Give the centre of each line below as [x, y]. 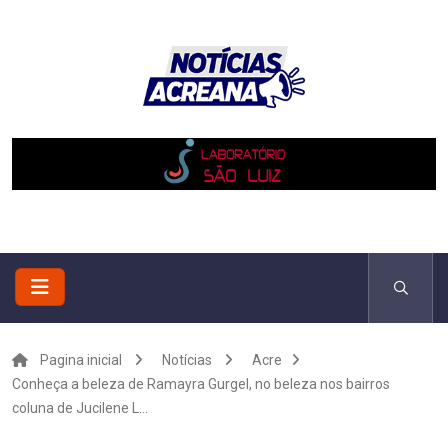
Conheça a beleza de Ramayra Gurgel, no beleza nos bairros [201, 384]
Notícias [187, 360]
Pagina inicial [81, 360]
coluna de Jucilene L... [80, 408]
